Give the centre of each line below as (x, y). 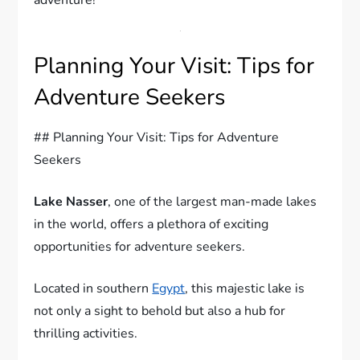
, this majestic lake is (245, 310)
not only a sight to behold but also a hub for (160, 332)
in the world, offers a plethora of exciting (151, 245)
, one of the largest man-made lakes (213, 223)
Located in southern (93, 310)
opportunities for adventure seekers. (140, 268)
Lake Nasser (71, 223)
